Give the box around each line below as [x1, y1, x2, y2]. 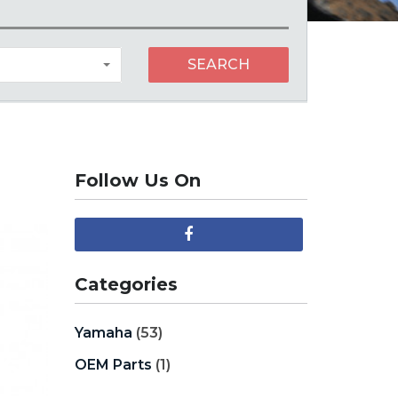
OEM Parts [74, 356, 152, 373]
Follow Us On [74, 170, 201, 191]
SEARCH [187, 56, 250, 73]
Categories [74, 274, 178, 295]
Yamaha [74, 324, 132, 341]
